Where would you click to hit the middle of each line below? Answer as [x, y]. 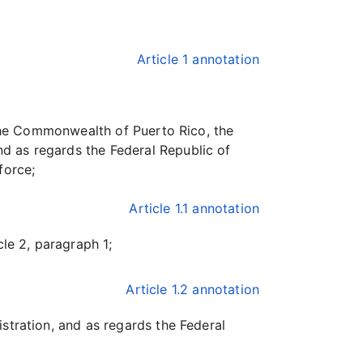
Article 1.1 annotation [194, 208]
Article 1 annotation [198, 59]
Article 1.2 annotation [192, 289]
